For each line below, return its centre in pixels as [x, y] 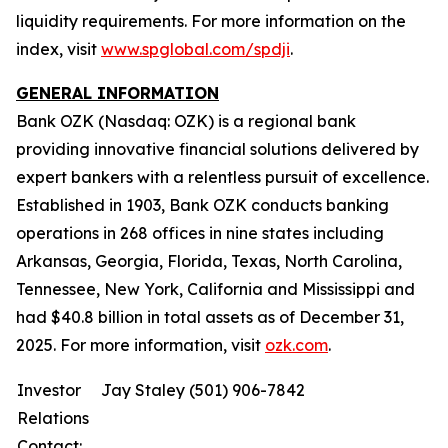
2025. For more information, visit [140, 345]
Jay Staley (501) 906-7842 [203, 390]
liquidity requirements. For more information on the [211, 21]
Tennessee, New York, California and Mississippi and [215, 289]
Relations [53, 418]
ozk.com [296, 345]
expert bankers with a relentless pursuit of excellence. [222, 177]
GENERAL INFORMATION [117, 93]
